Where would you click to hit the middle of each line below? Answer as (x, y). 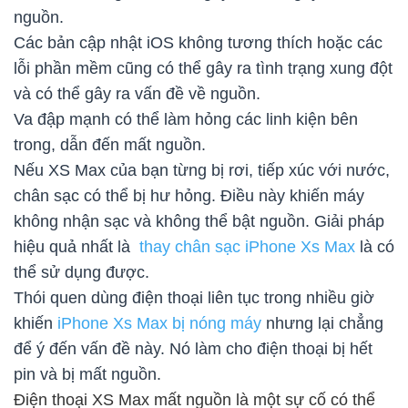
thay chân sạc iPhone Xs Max (247, 247)
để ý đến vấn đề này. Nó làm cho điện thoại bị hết (193, 349)
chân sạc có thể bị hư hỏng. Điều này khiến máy (189, 196)
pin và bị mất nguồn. (87, 375)
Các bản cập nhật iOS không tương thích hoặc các (198, 43)
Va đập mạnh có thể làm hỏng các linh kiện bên (186, 120)
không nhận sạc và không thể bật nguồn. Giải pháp (199, 222)
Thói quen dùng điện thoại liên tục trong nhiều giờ (194, 298)
